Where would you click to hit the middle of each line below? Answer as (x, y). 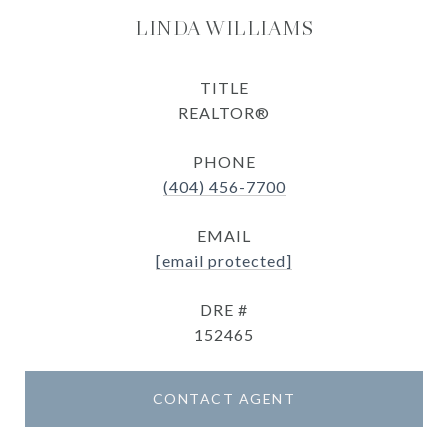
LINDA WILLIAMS (224, 28)
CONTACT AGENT (224, 398)
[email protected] (224, 260)
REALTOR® (224, 112)
